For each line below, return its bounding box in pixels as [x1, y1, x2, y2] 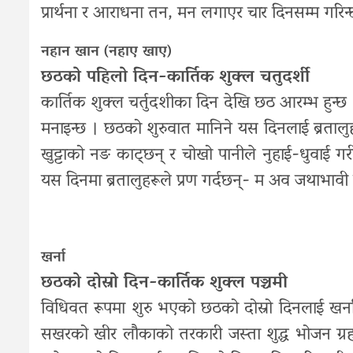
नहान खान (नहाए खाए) [41, 38, 172, 66]
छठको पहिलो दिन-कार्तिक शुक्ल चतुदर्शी [41, 61, 310, 95]
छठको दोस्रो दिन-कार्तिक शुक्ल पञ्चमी [41, 266, 288, 300]
